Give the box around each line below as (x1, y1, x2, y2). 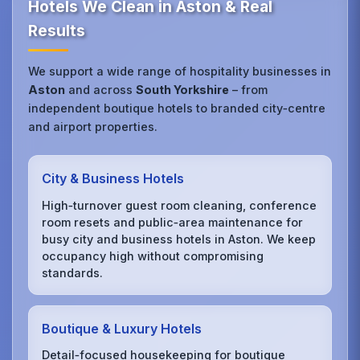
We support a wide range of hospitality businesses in (28, 64, 332, 79)
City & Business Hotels (42, 170, 185, 187)
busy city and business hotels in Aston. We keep (42, 231, 317, 246)
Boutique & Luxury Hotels (42, 320, 202, 337)
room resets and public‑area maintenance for (42, 215, 304, 229)
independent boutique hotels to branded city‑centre (28, 101, 326, 116)
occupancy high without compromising (42, 248, 264, 263)
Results (28, 21, 86, 41)
